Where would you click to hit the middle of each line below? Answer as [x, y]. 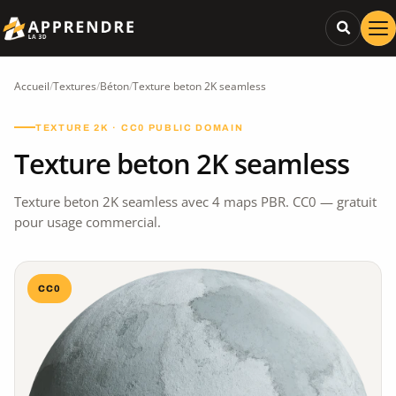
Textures [75, 86]
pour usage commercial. [88, 221]
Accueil [32, 86]
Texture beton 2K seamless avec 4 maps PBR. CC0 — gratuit [195, 201]
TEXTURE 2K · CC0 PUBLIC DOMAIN [140, 127]
